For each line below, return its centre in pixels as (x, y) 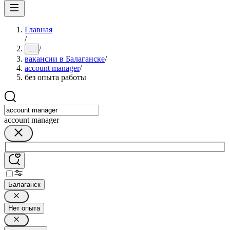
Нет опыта (24, 208)
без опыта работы (55, 77)
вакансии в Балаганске (65, 59)
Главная (39, 30)
